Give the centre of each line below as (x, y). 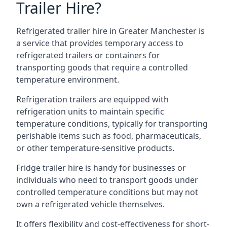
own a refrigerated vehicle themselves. (90, 204)
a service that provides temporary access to (100, 43)
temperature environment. (68, 80)
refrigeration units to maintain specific (90, 111)
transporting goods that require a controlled (102, 67)
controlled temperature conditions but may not (107, 192)
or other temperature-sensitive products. (95, 148)
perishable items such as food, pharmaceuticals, (109, 136)
